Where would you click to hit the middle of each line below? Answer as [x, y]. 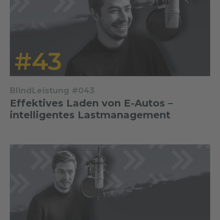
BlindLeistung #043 [52, 90]
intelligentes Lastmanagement [90, 115]
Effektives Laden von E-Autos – [91, 103]
